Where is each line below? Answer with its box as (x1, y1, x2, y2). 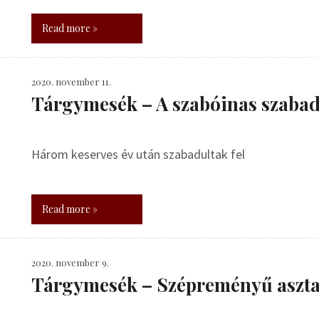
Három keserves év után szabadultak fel (31, 146, 245, 162)
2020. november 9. (31, 256, 109, 268)
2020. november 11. (31, 75, 111, 88)
